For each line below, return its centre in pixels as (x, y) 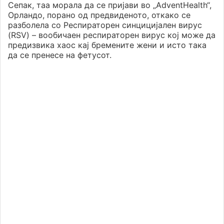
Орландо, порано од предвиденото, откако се (99, 15)
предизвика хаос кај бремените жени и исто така (107, 45)
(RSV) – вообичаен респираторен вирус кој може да (112, 35)
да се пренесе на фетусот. (60, 55)
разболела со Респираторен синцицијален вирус (105, 25)
